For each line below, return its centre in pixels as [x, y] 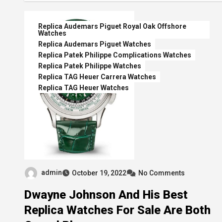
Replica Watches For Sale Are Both [117, 210]
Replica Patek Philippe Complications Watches [115, 55]
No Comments [162, 173]
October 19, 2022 [99, 173]
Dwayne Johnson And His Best [106, 194]
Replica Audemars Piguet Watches [95, 44]
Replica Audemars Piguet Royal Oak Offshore [112, 26]
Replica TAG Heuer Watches [83, 88]
